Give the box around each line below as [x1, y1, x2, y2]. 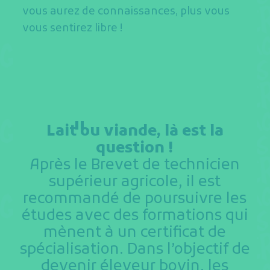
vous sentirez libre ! [22, 22, 123, 36]
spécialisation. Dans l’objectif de [19, 239, 250, 260]
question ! [96, 138, 174, 159]
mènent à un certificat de [43, 222, 227, 243]
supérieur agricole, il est [49, 172, 221, 192]
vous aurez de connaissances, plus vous [22, 5, 230, 19]
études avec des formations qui [21, 206, 248, 226]
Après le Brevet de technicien [30, 155, 240, 175]
